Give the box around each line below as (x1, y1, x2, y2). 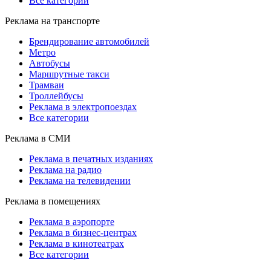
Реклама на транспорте (5, 15, 100, 26)
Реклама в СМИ (5, 132, 71, 143)
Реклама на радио (29, 164, 102, 175)
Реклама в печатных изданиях (29, 153, 153, 164)
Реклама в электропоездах (29, 101, 137, 112)
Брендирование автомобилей (29, 36, 149, 47)
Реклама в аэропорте (29, 216, 114, 227)
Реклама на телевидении (29, 175, 131, 186)
